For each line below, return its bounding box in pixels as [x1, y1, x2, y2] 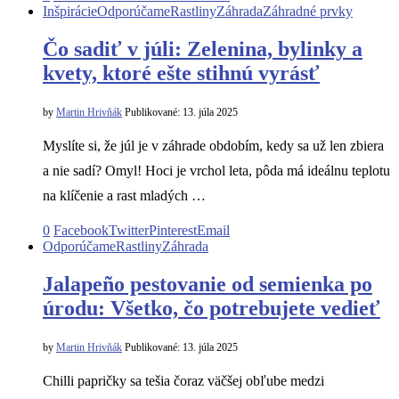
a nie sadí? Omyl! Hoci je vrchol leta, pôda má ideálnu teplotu [43, 163, 390, 179]
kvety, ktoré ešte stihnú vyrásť [43, 61, 320, 85]
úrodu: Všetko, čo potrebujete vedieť [43, 296, 380, 320]
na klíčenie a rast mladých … [43, 188, 206, 204]
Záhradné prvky [263, 4, 353, 20]
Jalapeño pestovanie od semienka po [43, 272, 372, 296]
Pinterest [149, 223, 197, 239]
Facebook [53, 223, 109, 239]
